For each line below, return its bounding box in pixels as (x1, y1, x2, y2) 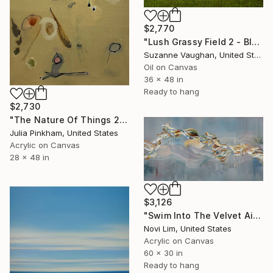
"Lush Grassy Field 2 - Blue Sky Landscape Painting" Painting (252, 37, 260, 48)
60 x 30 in (144, 248, 183, 258)
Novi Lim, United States (144, 224, 232, 234)
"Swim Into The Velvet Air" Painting (252, 210, 261, 221)
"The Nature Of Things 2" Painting (119, 114, 127, 125)
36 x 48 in (144, 74, 183, 85)
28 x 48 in (10, 152, 49, 162)
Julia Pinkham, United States (10, 127, 118, 138)
